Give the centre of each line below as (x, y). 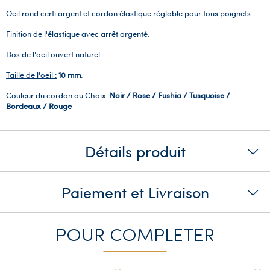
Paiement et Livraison (135, 192)
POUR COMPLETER (135, 236)
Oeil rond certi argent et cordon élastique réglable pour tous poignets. (129, 13)
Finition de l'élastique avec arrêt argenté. (78, 33)
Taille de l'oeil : (31, 74)
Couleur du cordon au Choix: (57, 95)
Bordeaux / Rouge (39, 106)
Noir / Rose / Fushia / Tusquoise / (170, 95)
